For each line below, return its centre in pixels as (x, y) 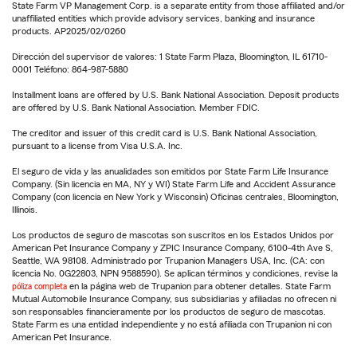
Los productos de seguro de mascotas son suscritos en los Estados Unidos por (173, 235)
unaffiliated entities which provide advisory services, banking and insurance (163, 19)
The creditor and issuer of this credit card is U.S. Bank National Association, (165, 133)
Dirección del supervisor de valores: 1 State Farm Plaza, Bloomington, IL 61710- (170, 57)
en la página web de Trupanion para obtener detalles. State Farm (199, 286)
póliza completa (39, 286)
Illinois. (25, 210)
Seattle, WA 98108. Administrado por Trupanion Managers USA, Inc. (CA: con (168, 261)
